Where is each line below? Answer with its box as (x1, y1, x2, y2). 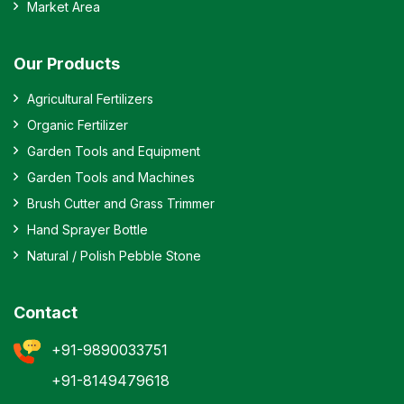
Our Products (14, 53, 120, 73)
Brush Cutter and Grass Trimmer (27, 195, 215, 211)
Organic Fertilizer (27, 116, 128, 133)
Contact (14, 302, 78, 322)
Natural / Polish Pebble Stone (27, 247, 201, 263)
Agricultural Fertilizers (27, 90, 153, 106)
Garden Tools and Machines (27, 169, 195, 185)
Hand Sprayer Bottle (27, 221, 148, 237)
